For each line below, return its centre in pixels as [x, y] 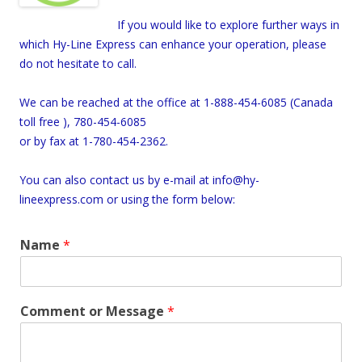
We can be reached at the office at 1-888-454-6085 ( [156, 102]
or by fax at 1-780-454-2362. [94, 141]
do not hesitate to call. [78, 63]
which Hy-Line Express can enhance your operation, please [173, 44]
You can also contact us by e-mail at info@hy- [139, 180]
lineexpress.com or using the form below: [127, 199]
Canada [313, 102]
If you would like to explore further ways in [228, 25]
